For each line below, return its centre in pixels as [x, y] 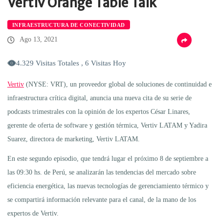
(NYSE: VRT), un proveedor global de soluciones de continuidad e [118, 84]
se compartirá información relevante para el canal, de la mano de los [102, 199]
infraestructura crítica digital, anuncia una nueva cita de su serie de [99, 98]
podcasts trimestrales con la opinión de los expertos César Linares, [99, 111]
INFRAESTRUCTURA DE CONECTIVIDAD [69, 25]
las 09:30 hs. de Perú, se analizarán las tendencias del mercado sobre [102, 172]
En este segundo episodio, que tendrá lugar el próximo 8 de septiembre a [108, 158]
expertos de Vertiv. [33, 213]
